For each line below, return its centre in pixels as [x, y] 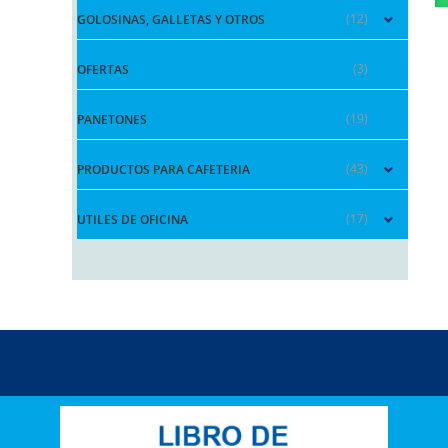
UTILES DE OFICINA [132, 219]
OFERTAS [103, 69]
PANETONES [112, 119]
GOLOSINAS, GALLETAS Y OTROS [171, 19]
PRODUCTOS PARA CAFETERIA [163, 169]
